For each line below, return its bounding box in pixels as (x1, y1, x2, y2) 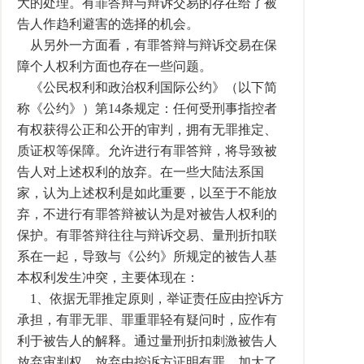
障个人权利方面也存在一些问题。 (17, 59, 212, 73)
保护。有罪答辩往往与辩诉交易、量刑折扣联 (17, 228, 277, 242)
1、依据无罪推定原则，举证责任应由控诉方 (17, 292, 284, 305)
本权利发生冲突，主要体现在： (17, 271, 199, 284)
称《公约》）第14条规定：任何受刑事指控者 (17, 102, 277, 115)
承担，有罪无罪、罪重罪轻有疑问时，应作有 (17, 313, 277, 327)
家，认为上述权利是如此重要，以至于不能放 (17, 186, 277, 200)
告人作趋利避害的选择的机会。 (17, 17, 199, 31)
